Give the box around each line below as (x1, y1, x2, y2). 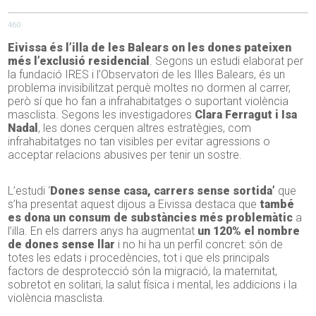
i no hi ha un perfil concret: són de (115, 238, 284, 252)
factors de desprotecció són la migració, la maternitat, (8, 265, 278, 279)
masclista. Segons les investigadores (8, 108, 193, 122)
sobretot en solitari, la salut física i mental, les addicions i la (8, 278, 298, 292)
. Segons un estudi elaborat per (150, 54, 304, 68)
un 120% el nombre (197, 224, 300, 238)
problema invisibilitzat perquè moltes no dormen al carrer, (8, 81, 291, 95)
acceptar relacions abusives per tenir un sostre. (8, 148, 243, 162)
